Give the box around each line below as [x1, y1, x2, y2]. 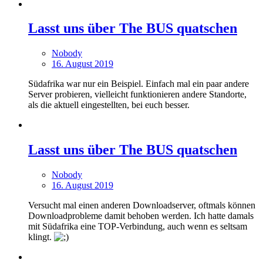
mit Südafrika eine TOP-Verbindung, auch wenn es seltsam [28, 221, 247, 232]
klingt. [28, 232, 54, 242]
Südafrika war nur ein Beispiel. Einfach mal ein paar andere [28, 79, 249, 89]
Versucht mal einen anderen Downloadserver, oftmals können [28, 200, 255, 211]
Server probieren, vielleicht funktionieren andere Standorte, [28, 89, 247, 100]
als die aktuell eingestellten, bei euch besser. [28, 100, 190, 110]
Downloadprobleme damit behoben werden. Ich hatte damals [28, 211, 254, 221]
